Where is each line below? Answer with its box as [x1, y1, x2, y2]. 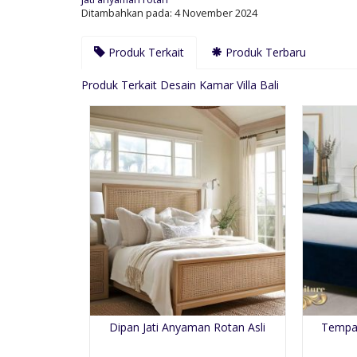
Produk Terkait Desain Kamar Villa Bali [81, 76, 279, 92]
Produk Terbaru [222, 44, 306, 60]
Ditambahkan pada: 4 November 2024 [81, 6, 257, 20]
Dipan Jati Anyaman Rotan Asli [109, 320, 266, 335]
